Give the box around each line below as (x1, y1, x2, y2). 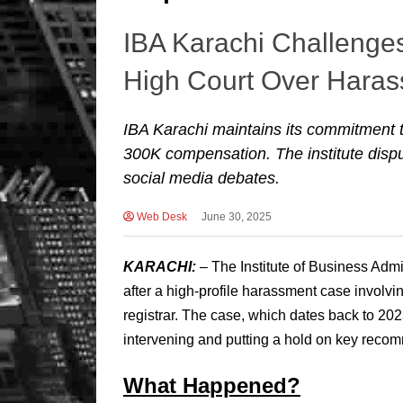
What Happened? (123, 372, 300, 398)
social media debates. (123, 168, 280, 187)
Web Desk (134, 210, 187, 223)
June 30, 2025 (201, 210, 272, 223)
